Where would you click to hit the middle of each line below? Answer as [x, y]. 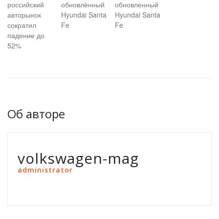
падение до [26, 35]
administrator [45, 170]
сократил [22, 25]
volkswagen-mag [78, 158]
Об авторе [36, 114]
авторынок [24, 15]
